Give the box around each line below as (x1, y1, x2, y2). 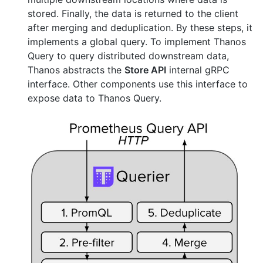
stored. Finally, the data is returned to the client (28, 8, 238, 20)
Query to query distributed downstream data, (28, 50, 229, 62)
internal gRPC (166, 64, 230, 76)
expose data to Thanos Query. (28, 92, 161, 104)
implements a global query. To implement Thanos (28, 36, 246, 48)
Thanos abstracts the (28, 64, 124, 76)
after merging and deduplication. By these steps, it (28, 22, 252, 34)
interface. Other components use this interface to (28, 78, 248, 90)
